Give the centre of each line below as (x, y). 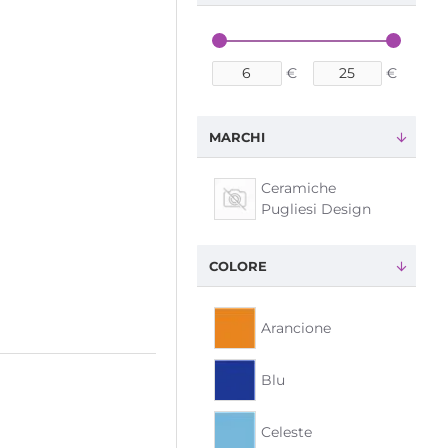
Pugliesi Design (316, 209)
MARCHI (237, 137)
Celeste (286, 431)
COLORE (238, 266)
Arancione (296, 327)
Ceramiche (298, 188)
